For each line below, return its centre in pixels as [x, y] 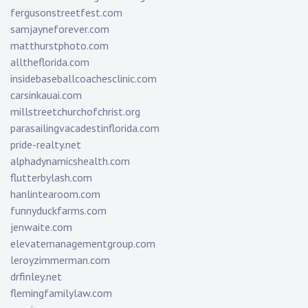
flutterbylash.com [51, 178]
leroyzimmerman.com [60, 260]
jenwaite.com [41, 227]
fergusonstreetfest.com [66, 13]
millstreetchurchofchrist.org [75, 112]
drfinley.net [36, 277]
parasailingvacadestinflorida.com [85, 128]
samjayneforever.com [60, 29]
